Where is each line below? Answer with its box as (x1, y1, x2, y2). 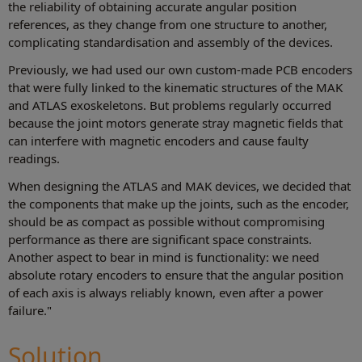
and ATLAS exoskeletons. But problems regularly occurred (8, 96, 331, 113)
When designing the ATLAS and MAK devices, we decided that (8, 177, 351, 194)
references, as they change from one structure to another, (8, 15, 327, 32)
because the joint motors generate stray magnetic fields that (8, 114, 343, 131)
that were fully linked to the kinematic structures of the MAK (8, 78, 343, 95)
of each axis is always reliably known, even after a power (8, 284, 323, 301)
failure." (8, 301, 52, 318)
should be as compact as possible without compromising (8, 213, 325, 229)
